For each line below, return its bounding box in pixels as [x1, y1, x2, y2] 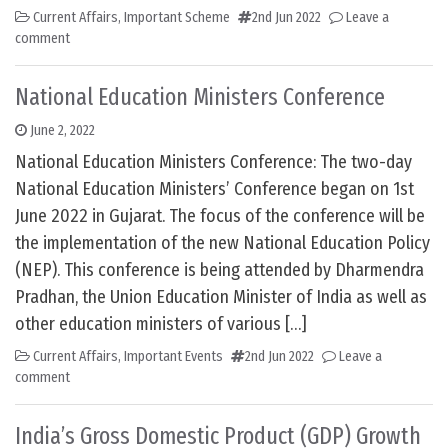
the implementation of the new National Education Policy [15, 232, 430, 255]
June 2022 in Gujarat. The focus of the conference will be [15, 205, 425, 228]
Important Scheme [124, 9, 230, 27]
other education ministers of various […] [15, 313, 307, 336]
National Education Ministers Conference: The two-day [15, 151, 412, 174]
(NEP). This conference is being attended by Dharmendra [15, 259, 424, 282]
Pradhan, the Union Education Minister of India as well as [15, 286, 427, 309]
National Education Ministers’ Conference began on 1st [15, 178, 414, 201]
